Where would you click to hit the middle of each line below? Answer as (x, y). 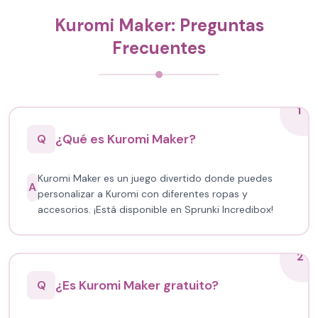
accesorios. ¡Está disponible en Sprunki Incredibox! (155, 209)
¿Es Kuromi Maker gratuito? (137, 285)
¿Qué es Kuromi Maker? (126, 139)
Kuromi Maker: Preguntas (159, 25)
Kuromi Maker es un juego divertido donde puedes (155, 178)
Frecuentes (159, 48)
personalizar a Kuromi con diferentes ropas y (142, 194)
